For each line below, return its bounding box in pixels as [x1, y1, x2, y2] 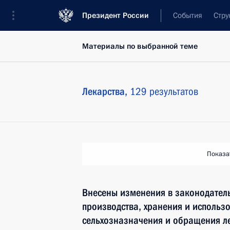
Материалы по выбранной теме [82, 41, 198, 51]
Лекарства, [82, 85, 130, 98]
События [173, 10, 202, 21]
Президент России [82, 10, 149, 21]
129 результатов [130, 85, 198, 98]
